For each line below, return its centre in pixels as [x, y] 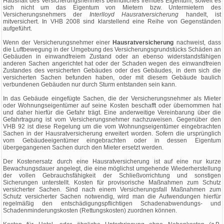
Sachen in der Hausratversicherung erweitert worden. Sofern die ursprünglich [112, 133]
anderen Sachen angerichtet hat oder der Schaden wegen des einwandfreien [112, 63]
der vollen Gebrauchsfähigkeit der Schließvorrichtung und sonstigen [112, 175]
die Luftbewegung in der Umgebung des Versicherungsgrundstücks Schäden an [112, 49]
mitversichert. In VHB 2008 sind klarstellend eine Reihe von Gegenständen [112, 21]
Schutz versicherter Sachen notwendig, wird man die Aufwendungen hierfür [112, 196]
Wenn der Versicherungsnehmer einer [58, 42]
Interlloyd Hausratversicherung [134, 14]
